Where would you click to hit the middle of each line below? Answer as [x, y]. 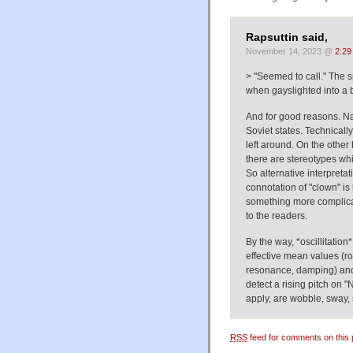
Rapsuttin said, [287, 37]
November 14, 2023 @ [290, 51]
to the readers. [277, 216]
